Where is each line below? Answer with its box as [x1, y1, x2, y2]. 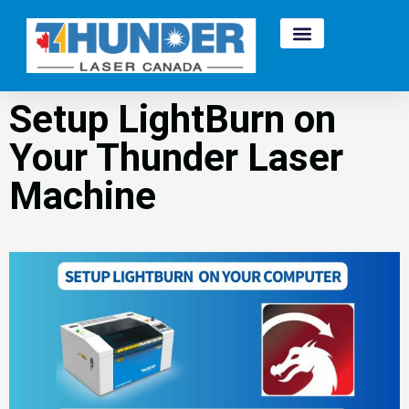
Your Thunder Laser [9, 135, 343, 180]
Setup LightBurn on [9, 97, 336, 142]
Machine [9, 173, 156, 218]
